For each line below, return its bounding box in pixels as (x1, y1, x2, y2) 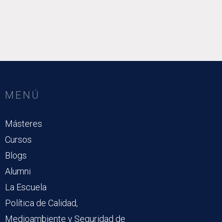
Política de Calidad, (5, 198, 78, 209)
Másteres (5, 118, 42, 129)
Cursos (5, 134, 32, 145)
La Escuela (5, 182, 47, 193)
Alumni (5, 166, 31, 177)
